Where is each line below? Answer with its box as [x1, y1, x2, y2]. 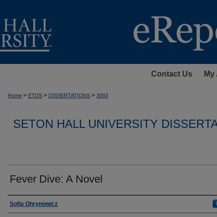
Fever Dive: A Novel [10, 173, 103, 185]
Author [8, 199, 36, 209]
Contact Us [151, 70, 192, 78]
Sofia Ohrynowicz [10, 201, 58, 207]
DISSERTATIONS [48, 93, 90, 98]
